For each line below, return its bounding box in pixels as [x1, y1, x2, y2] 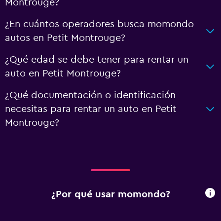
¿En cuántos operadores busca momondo [5, 19, 194, 29]
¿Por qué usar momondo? [51, 189, 170, 199]
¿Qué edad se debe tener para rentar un [5, 55, 188, 65]
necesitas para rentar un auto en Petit [5, 104, 177, 114]
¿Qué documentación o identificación [5, 90, 176, 100]
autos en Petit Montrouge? [5, 33, 125, 43]
